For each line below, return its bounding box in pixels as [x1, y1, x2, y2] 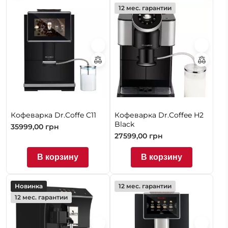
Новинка [15, 182, 43, 190]
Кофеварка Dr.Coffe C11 [11, 110, 96, 120]
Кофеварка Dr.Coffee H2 [114, 110, 204, 120]
